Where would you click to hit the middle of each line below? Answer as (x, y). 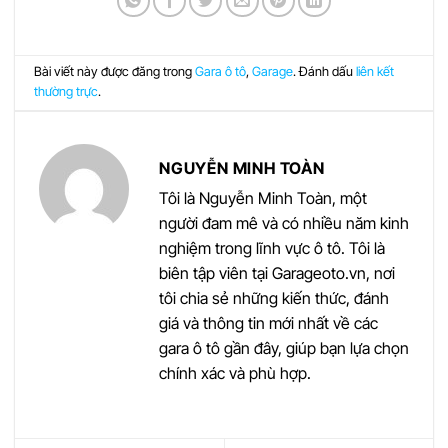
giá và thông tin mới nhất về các (268, 322)
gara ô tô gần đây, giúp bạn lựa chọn (284, 347)
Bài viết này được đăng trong (115, 72)
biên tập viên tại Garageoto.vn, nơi (277, 272)
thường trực (66, 92)
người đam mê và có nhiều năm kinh (284, 222)
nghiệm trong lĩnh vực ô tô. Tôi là (272, 247)
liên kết (375, 72)
